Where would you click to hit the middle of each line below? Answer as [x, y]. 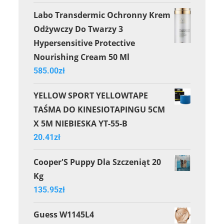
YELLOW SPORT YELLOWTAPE [91, 95]
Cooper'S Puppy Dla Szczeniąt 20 [97, 162]
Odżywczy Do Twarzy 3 [78, 29]
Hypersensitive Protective [84, 43]
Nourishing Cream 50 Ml [82, 57]
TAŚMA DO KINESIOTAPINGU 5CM [99, 109]
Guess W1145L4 [64, 214]
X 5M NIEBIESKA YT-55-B [81, 123]
